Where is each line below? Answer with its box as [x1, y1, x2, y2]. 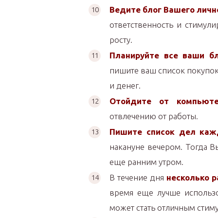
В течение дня [109, 173, 167, 182]
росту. [109, 35, 132, 44]
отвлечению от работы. [109, 111, 198, 121]
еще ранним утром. [109, 157, 183, 166]
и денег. [109, 81, 141, 90]
